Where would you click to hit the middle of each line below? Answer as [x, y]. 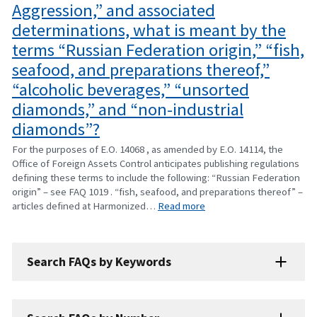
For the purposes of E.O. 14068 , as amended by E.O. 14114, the [148, 149]
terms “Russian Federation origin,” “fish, [158, 50]
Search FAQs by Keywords [99, 262]
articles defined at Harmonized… [85, 205]
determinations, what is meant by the [149, 30]
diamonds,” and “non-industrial [128, 109]
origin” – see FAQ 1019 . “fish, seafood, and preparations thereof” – [157, 191]
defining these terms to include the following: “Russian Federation [156, 177]
